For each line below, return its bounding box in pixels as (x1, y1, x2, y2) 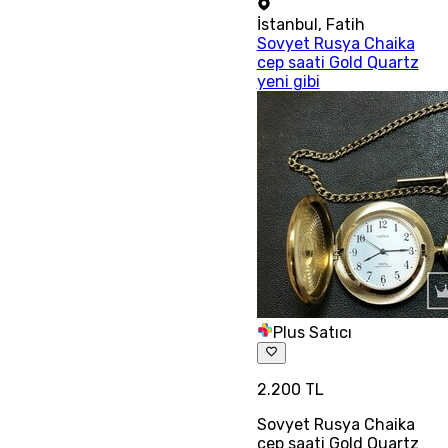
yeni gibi (256, 71, 320, 91)
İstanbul (256, 14, 318, 34)
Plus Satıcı (272, 322, 352, 342)
